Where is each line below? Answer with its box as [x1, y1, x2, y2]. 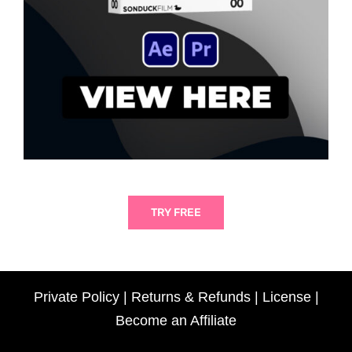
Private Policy [33, 288, 119, 305]
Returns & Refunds [130, 288, 251, 305]
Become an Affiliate [115, 312, 236, 328]
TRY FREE [151, 205, 201, 219]
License [262, 288, 311, 305]
